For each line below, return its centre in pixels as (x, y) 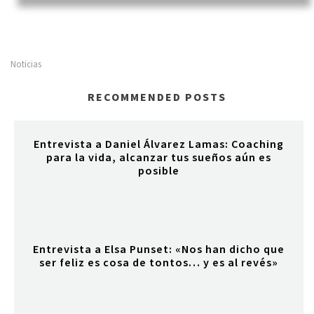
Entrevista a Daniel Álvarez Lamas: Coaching (159, 144)
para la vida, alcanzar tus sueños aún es (159, 158)
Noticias (26, 64)
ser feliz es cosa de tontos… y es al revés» (159, 263)
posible (159, 171)
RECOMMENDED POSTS (157, 97)
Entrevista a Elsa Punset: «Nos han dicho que (159, 250)
